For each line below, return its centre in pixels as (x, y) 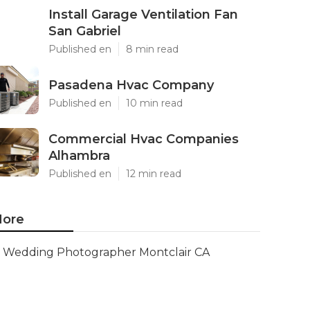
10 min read (154, 103)
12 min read (154, 174)
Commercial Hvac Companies (144, 139)
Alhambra (79, 156)
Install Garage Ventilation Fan (143, 15)
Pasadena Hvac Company (131, 85)
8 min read (152, 49)
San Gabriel (85, 31)
